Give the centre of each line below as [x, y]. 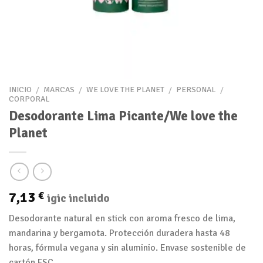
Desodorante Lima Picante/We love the [123, 116]
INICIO [20, 90]
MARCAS [59, 90]
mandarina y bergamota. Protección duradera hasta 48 [119, 233]
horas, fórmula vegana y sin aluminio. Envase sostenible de [127, 248]
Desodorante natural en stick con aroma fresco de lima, [122, 219]
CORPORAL [29, 99]
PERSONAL [196, 90]
